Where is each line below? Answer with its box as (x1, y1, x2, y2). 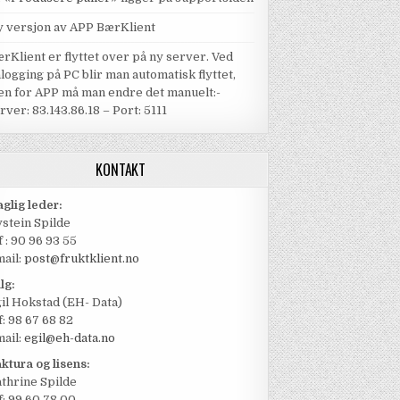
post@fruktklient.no (24, 252, 140, 266)
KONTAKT (96, 159, 146, 181)
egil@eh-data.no (21, 331, 116, 346)
